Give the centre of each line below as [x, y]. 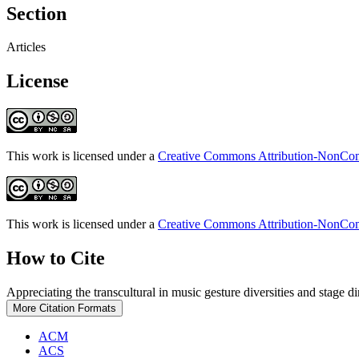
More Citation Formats [65, 309]
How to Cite [56, 258]
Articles [26, 47]
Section [36, 13]
